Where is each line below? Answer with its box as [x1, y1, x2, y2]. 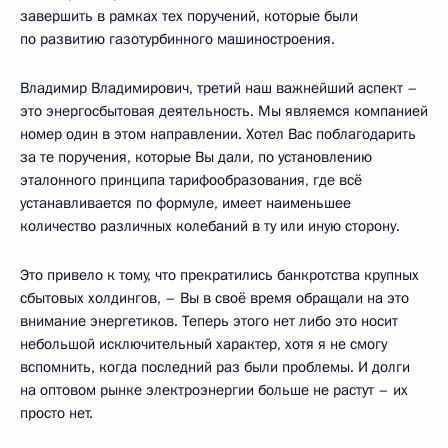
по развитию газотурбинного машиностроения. [20, 28, 335, 49]
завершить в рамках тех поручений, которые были [20, 5, 358, 26]
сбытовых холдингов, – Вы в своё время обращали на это [20, 287, 409, 308]
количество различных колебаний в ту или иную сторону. [20, 215, 400, 236]
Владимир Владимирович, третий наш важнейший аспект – [20, 77, 418, 98]
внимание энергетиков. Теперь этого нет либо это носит [20, 310, 398, 331]
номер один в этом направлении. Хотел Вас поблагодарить [20, 123, 416, 144]
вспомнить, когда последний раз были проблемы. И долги [20, 356, 410, 377]
